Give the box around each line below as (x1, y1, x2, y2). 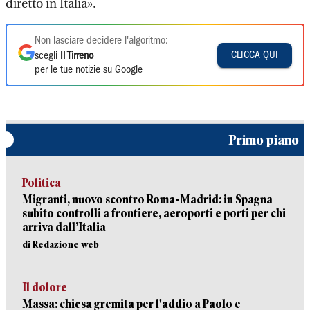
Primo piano (228, 132, 299, 147)
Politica (22, 176, 61, 190)
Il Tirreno (60, 51, 93, 61)
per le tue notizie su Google (35, 65, 143, 75)
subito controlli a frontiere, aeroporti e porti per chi (22, 207, 286, 220)
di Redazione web (22, 239, 99, 250)
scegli (35, 51, 60, 61)
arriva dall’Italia (22, 221, 106, 234)
